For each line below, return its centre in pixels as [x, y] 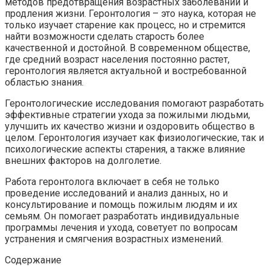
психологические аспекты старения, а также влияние [125, 149]
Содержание [33, 260]
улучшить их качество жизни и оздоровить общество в [130, 126]
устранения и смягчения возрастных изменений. [114, 239]
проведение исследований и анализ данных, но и [116, 193]
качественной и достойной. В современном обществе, [127, 48]
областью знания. [44, 82]
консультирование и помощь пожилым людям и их [121, 204]
